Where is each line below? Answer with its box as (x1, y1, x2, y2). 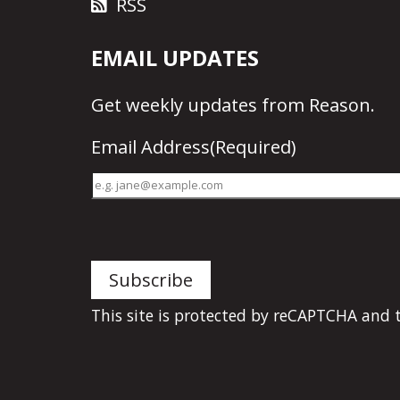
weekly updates (126, 92, 257, 117)
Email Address (91, 134, 210, 159)
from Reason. (257, 92, 375, 117)
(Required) (210, 134, 296, 159)
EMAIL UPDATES (91, 43, 259, 73)
